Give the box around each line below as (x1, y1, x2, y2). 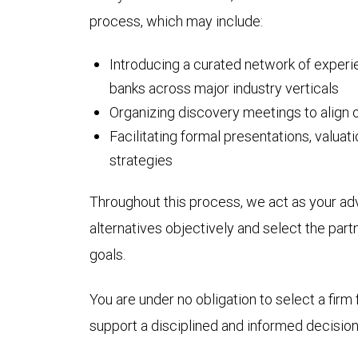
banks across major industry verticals (109, 79, 339, 98)
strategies (109, 151, 173, 170)
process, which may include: (89, 12, 263, 31)
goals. (89, 245, 125, 265)
